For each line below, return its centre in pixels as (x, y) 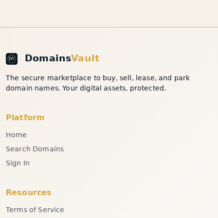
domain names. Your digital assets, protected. (86, 88)
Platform (26, 117)
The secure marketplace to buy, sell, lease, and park (98, 78)
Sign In (18, 163)
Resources (29, 192)
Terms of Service (35, 209)
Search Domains (35, 149)
